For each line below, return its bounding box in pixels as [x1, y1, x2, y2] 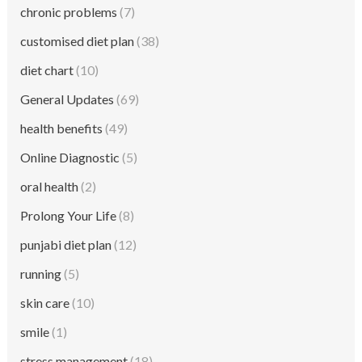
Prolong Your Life [20, 207, 117, 223]
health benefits [20, 120, 103, 136]
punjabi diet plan [20, 236, 112, 252]
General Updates [20, 90, 115, 107]
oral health [20, 178, 79, 194]
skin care [20, 294, 70, 310]
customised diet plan [20, 32, 135, 48]
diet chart [20, 61, 74, 78]
